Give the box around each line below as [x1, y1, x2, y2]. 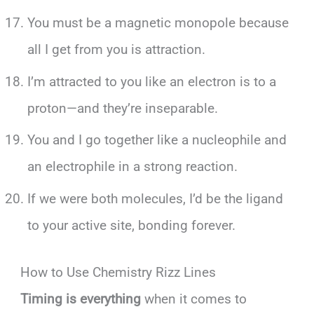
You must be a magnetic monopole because [27, 15, 289, 32]
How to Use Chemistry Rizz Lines [20, 264, 217, 280]
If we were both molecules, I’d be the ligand [27, 191, 283, 207]
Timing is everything [20, 290, 142, 307]
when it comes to [141, 290, 247, 307]
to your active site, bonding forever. [27, 217, 235, 233]
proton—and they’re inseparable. [27, 100, 218, 116]
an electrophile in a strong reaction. [27, 158, 238, 175]
